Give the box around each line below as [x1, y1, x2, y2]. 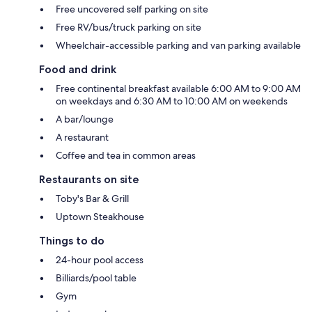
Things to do [39, 233, 104, 247]
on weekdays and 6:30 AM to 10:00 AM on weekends [56, 94, 288, 107]
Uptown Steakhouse [56, 210, 144, 223]
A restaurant [56, 130, 109, 143]
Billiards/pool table [56, 271, 136, 284]
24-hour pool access [56, 253, 143, 266]
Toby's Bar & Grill [56, 192, 129, 205]
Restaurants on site [39, 172, 139, 186]
